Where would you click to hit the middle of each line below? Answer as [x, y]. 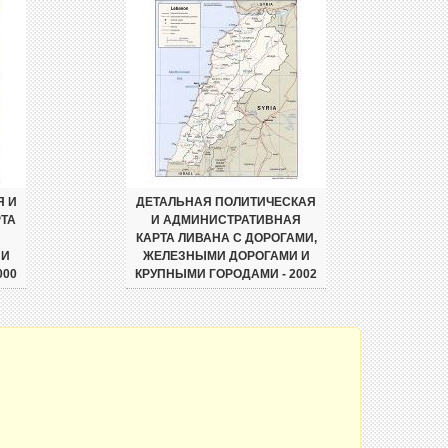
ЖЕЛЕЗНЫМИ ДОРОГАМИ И [226, 256]
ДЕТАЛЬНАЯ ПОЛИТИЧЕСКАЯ [226, 202]
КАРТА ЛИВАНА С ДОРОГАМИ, [226, 238]
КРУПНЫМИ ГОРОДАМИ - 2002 [226, 274]
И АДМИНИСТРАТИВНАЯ [226, 220]
